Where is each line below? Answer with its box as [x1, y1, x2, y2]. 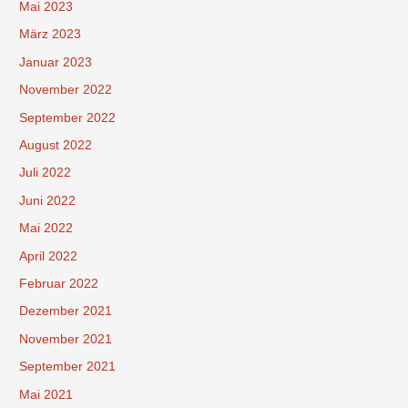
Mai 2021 [19, 387, 74, 402]
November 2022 [19, 83, 113, 97]
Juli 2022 [19, 166, 72, 180]
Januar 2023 [19, 55, 93, 69]
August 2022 [19, 138, 93, 152]
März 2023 [19, 27, 82, 42]
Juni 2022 [19, 193, 76, 208]
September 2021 [19, 360, 117, 374]
